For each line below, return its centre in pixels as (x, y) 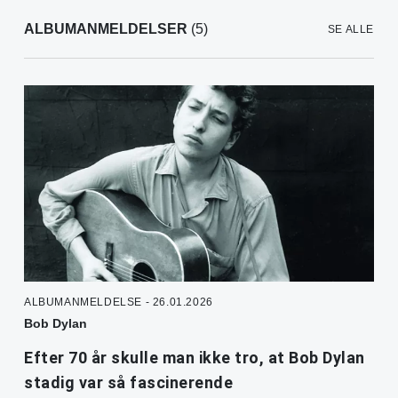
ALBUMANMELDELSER (106, 29)
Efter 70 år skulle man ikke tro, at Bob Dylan (195, 358)
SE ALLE (350, 30)
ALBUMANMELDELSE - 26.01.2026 (119, 302)
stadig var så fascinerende (128, 383)
